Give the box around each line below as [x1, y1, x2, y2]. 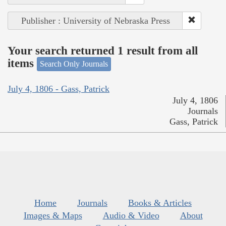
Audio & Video [102, 210, 159, 220]
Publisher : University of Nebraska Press [21, 16, 170, 26]
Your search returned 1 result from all [8, 44, 198, 57]
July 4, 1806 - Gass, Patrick [8, 83, 109, 94]
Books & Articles [128, 197, 192, 208]
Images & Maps [23, 210, 82, 220]
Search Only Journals [40, 60, 108, 69]
